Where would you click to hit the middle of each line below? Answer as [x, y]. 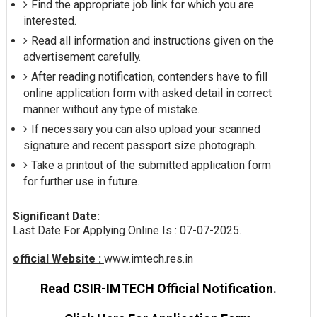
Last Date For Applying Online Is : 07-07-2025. [127, 230]
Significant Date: [56, 216]
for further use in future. [81, 182]
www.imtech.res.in [148, 258]
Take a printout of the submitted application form [151, 166]
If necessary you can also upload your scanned [145, 129]
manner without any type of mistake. [111, 110]
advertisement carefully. [82, 57]
